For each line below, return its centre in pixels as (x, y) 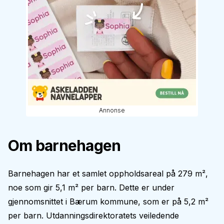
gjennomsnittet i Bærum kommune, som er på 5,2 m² (108, 201)
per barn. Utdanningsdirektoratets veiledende (93, 215)
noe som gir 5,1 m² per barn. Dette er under (91, 187)
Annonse (112, 110)
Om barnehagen (64, 145)
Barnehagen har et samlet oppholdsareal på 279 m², (108, 173)
